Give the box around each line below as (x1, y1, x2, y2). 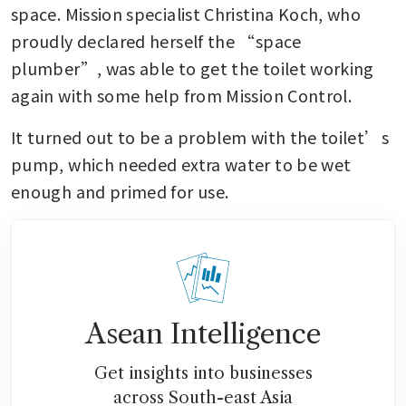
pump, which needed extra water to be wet (11, 152, 352, 177)
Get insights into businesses (93, 363, 313, 384)
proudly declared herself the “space (11, 29, 302, 53)
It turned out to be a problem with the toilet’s (11, 125, 389, 150)
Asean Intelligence (85, 317, 321, 352)
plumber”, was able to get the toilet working (11, 56, 374, 81)
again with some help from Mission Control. (11, 83, 353, 108)
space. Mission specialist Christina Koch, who (11, 2, 362, 26)
